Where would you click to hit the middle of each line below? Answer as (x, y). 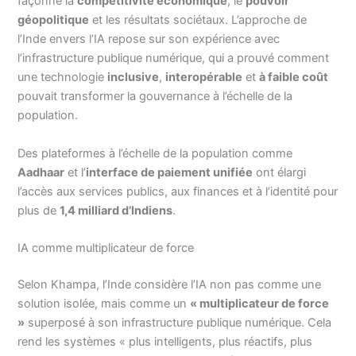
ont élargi (280, 172)
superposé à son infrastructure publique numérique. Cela (178, 322)
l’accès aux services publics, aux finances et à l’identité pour (178, 191)
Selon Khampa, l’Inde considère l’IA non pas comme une (170, 284)
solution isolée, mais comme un (104, 303)
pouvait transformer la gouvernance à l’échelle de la (155, 97)
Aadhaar (41, 172)
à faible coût (294, 77)
